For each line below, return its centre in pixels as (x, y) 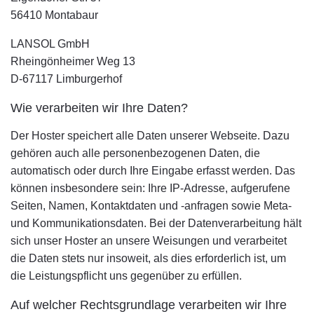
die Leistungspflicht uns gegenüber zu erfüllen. (126, 276)
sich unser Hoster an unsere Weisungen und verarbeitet (149, 241)
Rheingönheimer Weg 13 (73, 61)
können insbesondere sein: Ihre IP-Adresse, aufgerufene (150, 188)
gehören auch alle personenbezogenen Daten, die (135, 153)
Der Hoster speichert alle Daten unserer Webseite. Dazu (150, 136)
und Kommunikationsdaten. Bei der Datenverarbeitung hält (156, 223)
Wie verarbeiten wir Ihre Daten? (99, 108)
